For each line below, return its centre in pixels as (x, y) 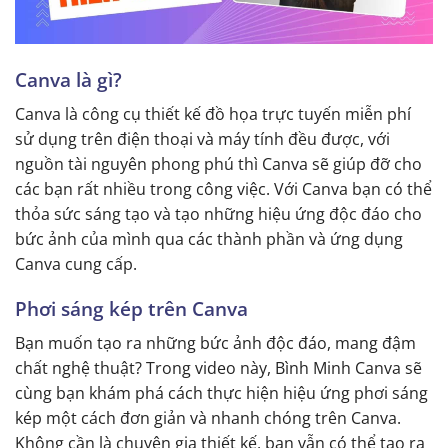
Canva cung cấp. (76, 263)
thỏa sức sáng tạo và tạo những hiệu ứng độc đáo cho (218, 213)
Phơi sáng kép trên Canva (131, 309)
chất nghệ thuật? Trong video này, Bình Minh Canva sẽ (218, 367)
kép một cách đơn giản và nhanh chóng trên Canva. (208, 417)
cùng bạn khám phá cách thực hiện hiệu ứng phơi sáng (221, 392)
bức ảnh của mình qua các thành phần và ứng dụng (209, 238)
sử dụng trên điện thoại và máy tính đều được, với (202, 138)
